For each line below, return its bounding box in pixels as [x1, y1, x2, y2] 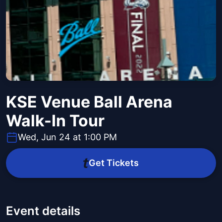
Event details [6, 204, 80, 219]
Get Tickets [88, 158, 139, 168]
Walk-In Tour [6, 111, 105, 131]
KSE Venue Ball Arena [6, 92, 172, 112]
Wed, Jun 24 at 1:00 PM [18, 132, 117, 143]
